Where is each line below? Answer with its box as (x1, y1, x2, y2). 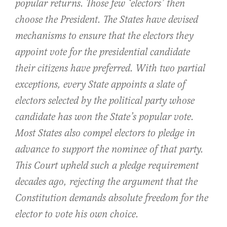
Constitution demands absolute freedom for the (15, 192, 208, 205)
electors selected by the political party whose (15, 94, 195, 107)
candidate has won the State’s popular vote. (15, 110, 194, 124)
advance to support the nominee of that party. (15, 143, 204, 156)
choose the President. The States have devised (15, 13, 198, 26)
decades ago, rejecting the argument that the (15, 175, 198, 188)
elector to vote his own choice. (15, 208, 139, 221)
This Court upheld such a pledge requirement (15, 159, 199, 172)
